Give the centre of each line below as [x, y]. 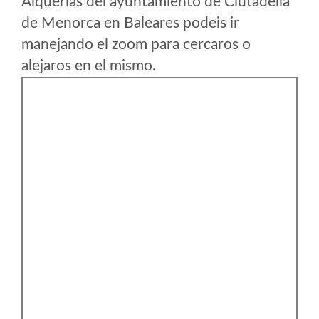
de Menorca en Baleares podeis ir [130, 23]
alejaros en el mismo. [89, 66]
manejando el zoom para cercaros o [136, 45]
